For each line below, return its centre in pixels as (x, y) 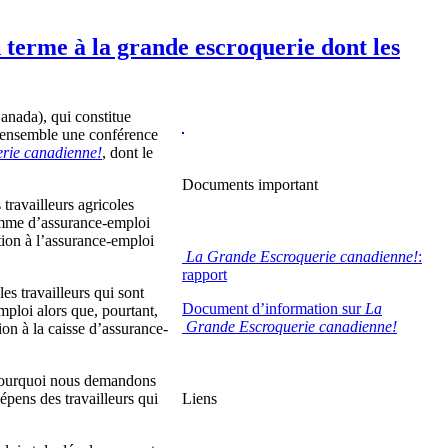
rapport (204, 274)
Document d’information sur (273, 308)
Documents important (250, 184)
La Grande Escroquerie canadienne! (302, 256)
